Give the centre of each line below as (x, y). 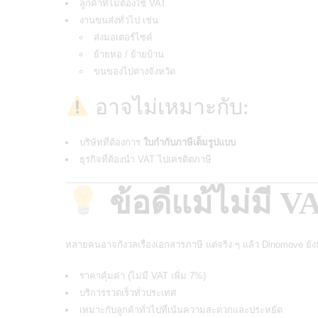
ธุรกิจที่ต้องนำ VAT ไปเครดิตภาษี (146, 159)
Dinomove (283, 244)
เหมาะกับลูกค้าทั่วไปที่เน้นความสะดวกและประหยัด (181, 309)
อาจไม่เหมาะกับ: (169, 106)
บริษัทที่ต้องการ (111, 142)
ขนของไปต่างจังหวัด (135, 71)
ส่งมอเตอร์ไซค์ (123, 37)
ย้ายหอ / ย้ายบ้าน (129, 54)
